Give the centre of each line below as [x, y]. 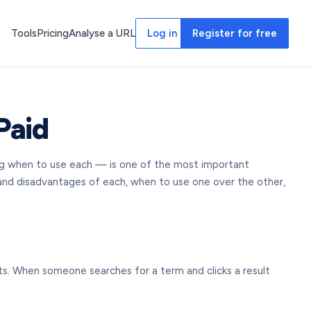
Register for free [235, 33]
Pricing [53, 33]
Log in [162, 33]
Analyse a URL [102, 33]
